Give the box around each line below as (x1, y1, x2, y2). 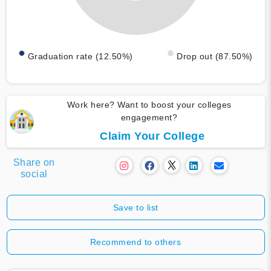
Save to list (113, 202, 158, 212)
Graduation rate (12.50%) (27, 51, 133, 61)
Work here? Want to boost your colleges (67, 99, 232, 109)
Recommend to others (90, 237, 181, 247)
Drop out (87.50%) (177, 51, 253, 61)
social (20, 168, 48, 179)
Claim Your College (100, 129, 204, 142)
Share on (13, 157, 55, 168)
